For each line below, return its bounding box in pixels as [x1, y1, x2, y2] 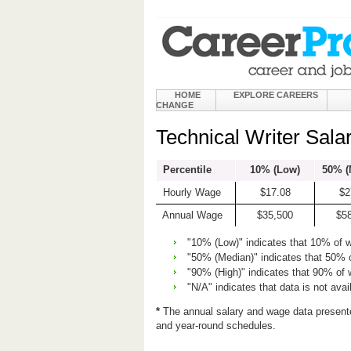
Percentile [157, 164, 212, 175]
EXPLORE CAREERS [233, 90, 318, 100]
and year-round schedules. [156, 320, 276, 332]
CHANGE [156, 100, 194, 110]
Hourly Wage [157, 186, 221, 198]
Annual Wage [157, 209, 223, 221]
